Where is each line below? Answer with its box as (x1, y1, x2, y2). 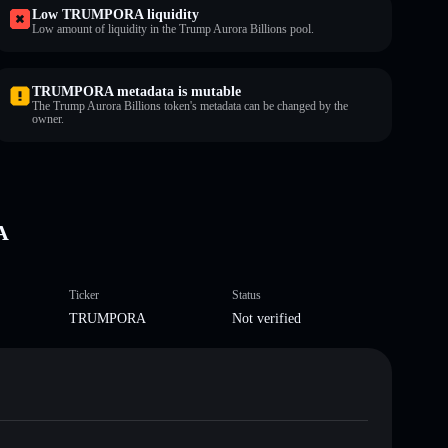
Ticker (68, 287, 99, 302)
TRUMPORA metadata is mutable (32, 83, 241, 99)
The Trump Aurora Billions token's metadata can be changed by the (32, 98, 348, 113)
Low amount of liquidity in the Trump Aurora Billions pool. (32, 21, 314, 36)
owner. (32, 111, 64, 126)
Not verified (232, 310, 301, 326)
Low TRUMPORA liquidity (32, 6, 199, 22)
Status (232, 287, 261, 302)
